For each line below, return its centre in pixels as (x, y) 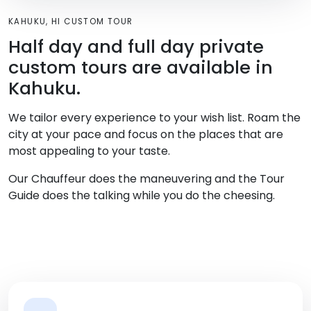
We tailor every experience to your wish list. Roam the (154, 118)
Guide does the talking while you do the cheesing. (142, 196)
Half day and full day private (136, 47)
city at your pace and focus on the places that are (146, 135)
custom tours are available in (141, 68)
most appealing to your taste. (89, 151)
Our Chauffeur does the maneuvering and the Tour (146, 179)
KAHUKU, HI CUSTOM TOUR (71, 22)
